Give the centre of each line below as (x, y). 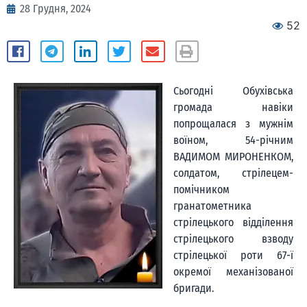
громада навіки (233, 107)
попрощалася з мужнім (233, 123)
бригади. (194, 288)
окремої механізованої (233, 271)
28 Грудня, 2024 (56, 9)
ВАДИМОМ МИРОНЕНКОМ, (233, 156)
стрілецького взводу (233, 238)
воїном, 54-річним (233, 140)
